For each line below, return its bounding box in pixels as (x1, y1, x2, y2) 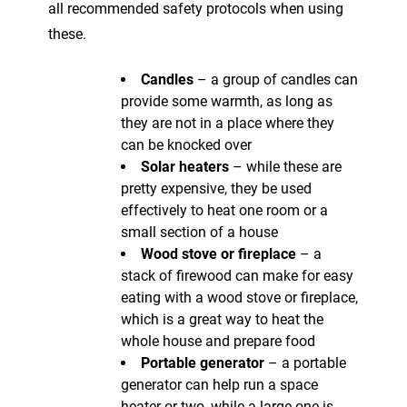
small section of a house (121, 223, 278, 241)
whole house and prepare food (121, 332, 315, 350)
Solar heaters (141, 157, 233, 175)
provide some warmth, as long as (121, 92, 333, 110)
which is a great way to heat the (121, 310, 323, 328)
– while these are (233, 157, 342, 175)
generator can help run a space (121, 375, 318, 393)
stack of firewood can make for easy (121, 266, 353, 284)
